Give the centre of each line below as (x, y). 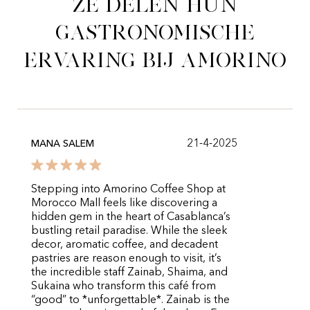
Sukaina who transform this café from (124, 286)
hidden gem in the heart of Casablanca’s (131, 217)
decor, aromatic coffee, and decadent (125, 245)
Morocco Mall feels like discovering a (124, 203)
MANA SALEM (63, 144)
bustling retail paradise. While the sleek (129, 231)
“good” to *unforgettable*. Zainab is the (130, 300)
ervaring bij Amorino (155, 60)
